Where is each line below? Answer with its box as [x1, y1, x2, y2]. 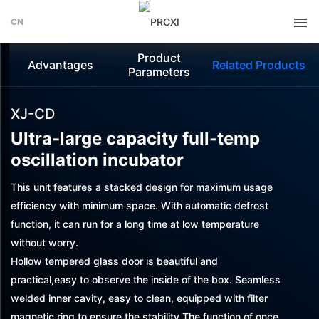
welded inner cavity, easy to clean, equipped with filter [11, 292, 268, 304]
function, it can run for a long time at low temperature [11, 218, 259, 230]
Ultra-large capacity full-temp [11, 128, 260, 149]
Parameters [128, 65, 191, 79]
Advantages [27, 58, 93, 72]
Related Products [211, 58, 305, 72]
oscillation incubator [11, 150, 184, 170]
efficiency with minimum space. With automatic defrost [11, 199, 268, 211]
